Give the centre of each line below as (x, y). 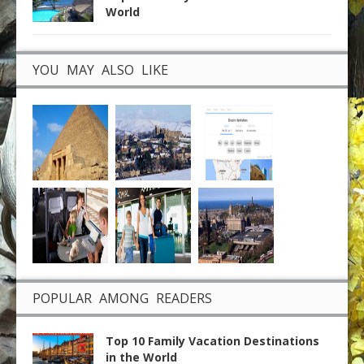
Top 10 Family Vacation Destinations (212, 340)
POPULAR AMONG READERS (122, 298)
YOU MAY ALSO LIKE (100, 69)
